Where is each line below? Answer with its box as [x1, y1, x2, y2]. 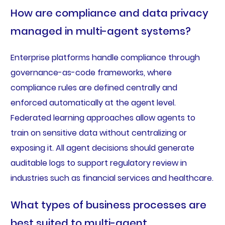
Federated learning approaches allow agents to [10, 112, 195, 124]
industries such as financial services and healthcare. [10, 172, 213, 184]
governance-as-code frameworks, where [10, 67, 172, 79]
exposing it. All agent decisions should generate [10, 142, 194, 154]
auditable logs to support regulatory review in [10, 157, 187, 169]
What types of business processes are [10, 198, 206, 212]
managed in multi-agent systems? [10, 24, 191, 39]
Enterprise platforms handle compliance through [10, 52, 200, 64]
